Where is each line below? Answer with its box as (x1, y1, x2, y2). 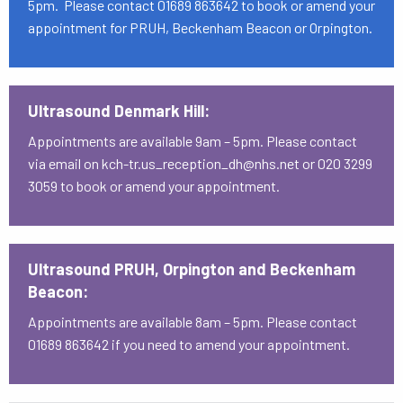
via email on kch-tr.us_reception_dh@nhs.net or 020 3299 (27, 155, 372, 172)
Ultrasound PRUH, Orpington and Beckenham (27, 259, 355, 279)
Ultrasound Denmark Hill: (27, 101, 210, 121)
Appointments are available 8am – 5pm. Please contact (27, 313, 357, 330)
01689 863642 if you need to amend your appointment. (27, 336, 355, 353)
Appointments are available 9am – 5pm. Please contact (27, 132, 357, 149)
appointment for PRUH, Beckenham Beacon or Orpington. (27, 19, 372, 36)
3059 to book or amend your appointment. (27, 177, 285, 194)
